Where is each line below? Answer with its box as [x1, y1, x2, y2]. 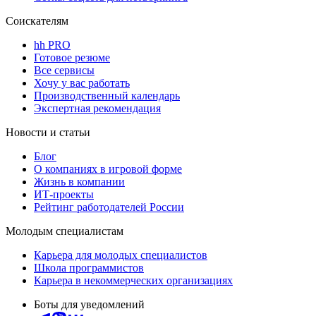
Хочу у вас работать [34, 76, 130, 89]
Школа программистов [34, 261, 144, 274]
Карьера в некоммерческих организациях [34, 274, 233, 286]
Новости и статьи [6, 126, 90, 138]
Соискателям [6, 14, 68, 27]
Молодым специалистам [6, 224, 123, 237]
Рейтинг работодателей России [34, 200, 184, 213]
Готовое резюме [34, 51, 110, 63]
